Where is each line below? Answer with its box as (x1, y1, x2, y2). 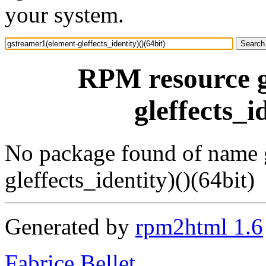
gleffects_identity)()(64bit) (5, 166, 255, 192)
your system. (5, 2, 124, 27)
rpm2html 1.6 (135, 213, 263, 239)
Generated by (5, 213, 135, 239)
